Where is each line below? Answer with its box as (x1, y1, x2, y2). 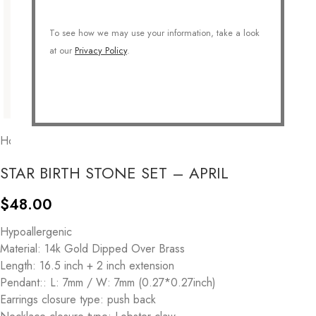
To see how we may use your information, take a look (49, 26, 260, 39)
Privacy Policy (75, 44, 127, 57)
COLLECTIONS (35, 132, 111, 149)
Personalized (116, 132, 178, 149)
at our (49, 44, 75, 57)
